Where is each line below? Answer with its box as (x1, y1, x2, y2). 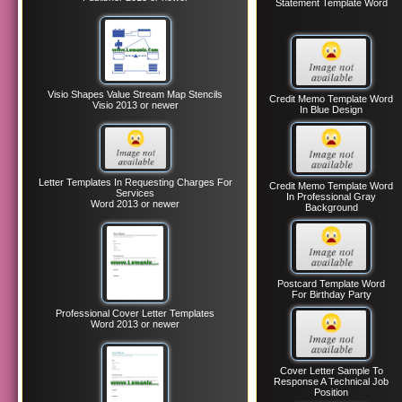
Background (304, 202, 358, 213)
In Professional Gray (286, 191, 377, 202)
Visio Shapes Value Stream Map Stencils (48, 89, 223, 100)
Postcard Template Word (277, 278, 386, 289)
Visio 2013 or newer (92, 100, 179, 111)
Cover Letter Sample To (279, 365, 383, 376)
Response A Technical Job (274, 376, 389, 387)
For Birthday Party (291, 289, 371, 300)
